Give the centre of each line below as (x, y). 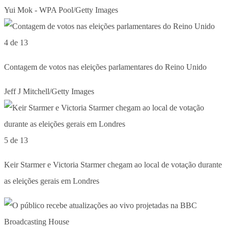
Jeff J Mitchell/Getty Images (49, 91)
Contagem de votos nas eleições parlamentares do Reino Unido (105, 67)
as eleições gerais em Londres (52, 181)
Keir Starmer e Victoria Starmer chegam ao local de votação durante (113, 164)
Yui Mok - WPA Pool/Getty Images (61, 10)
